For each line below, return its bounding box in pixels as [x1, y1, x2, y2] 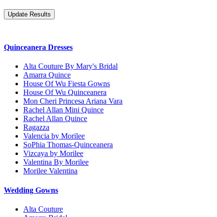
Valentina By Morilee [23, 158, 89, 167]
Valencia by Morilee [23, 132, 85, 140]
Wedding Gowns [4, 186, 58, 194]
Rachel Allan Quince [23, 114, 87, 123]
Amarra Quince [23, 71, 71, 79]
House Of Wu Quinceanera [23, 88, 107, 97]
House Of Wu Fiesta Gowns [23, 79, 110, 88]
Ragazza [23, 123, 49, 132]
